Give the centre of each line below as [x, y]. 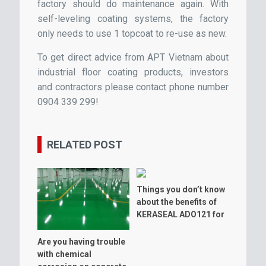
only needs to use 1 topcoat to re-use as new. [132, 34]
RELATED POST [85, 145]
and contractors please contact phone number [133, 87]
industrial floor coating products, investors [133, 72]
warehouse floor [169, 227]
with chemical [64, 254]
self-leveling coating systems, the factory [133, 19]
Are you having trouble [81, 242]
